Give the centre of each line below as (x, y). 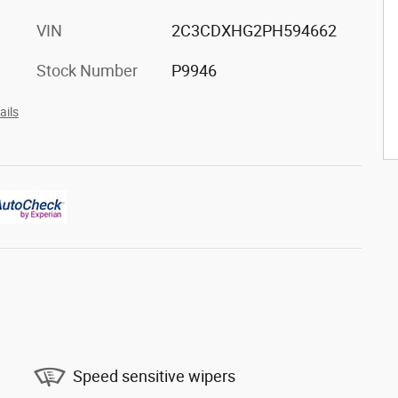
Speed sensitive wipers (154, 376)
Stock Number (87, 71)
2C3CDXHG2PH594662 (254, 31)
